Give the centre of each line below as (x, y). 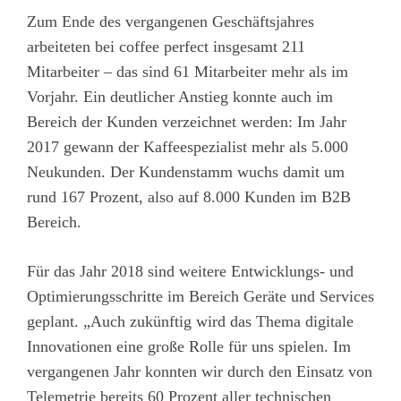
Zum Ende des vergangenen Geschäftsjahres (171, 21)
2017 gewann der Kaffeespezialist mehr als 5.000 (188, 146)
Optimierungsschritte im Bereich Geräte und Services (200, 296)
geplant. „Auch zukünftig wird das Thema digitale (190, 321)
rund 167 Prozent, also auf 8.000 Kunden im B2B (189, 196)
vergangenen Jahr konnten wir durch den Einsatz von (200, 371)
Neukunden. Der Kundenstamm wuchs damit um (186, 171)
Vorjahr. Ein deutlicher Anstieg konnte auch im (180, 96)
